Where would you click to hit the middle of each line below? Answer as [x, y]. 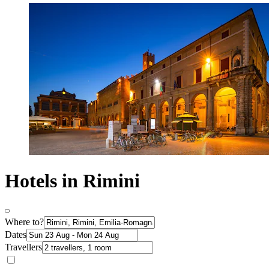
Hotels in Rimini [72, 181]
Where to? [24, 222]
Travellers [23, 247]
